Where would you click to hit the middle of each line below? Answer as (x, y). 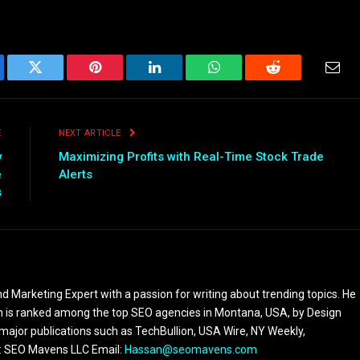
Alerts (75, 174)
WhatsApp (243, 79)
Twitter (55, 79)
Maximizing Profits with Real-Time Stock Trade (191, 156)
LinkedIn (180, 79)
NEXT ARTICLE (91, 133)
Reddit (291, 79)
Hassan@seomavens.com (191, 349)
